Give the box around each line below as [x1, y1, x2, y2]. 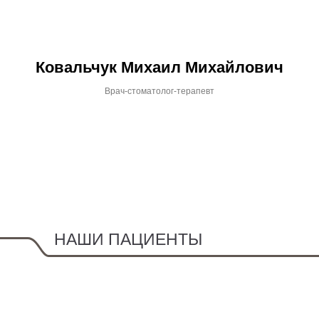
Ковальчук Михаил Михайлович [36, 58, 283, 76]
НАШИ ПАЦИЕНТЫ [54, 230, 202, 249]
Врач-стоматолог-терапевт [105, 86, 214, 96]
